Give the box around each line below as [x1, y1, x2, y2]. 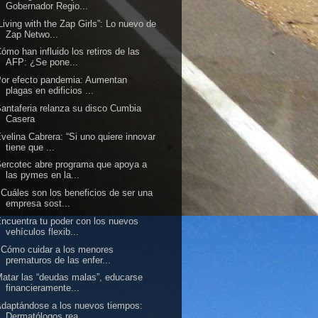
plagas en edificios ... [6, 85, 94, 96]
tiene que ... [6, 141, 55, 153]
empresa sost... [6, 198, 71, 209]
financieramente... [6, 283, 80, 294]
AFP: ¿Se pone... [6, 57, 79, 68]
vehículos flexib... [6, 226, 79, 237]
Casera [6, 113, 35, 124]
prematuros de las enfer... [6, 254, 111, 265]
